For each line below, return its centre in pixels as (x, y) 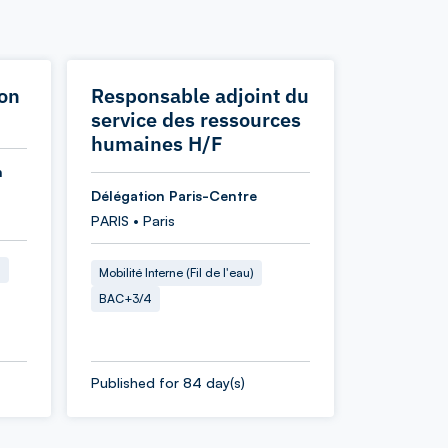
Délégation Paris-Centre (174, 195)
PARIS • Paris (133, 220)
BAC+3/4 (125, 298)
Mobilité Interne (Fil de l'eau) (176, 272)
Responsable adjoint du (200, 95)
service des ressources (196, 119)
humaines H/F (157, 143)
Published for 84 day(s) (168, 382)
